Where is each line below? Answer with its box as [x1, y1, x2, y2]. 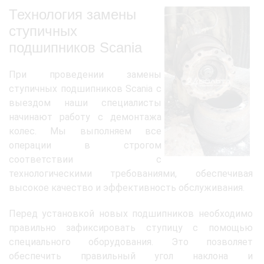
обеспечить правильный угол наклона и [9, 250, 253, 262]
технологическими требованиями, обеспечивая [9, 167, 253, 179]
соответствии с [9, 153, 161, 165]
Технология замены [9, 6, 136, 22]
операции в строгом [9, 139, 161, 151]
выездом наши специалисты [9, 97, 161, 108]
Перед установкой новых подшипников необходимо [9, 207, 253, 219]
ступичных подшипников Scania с [9, 82, 161, 94]
